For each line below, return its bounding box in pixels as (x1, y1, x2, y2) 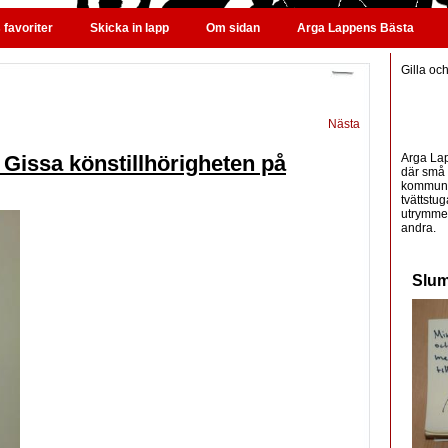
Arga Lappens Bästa (297, 21, 414, 35)
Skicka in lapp (90, 21, 169, 35)
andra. (401, 221, 436, 235)
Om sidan (206, 21, 260, 35)
